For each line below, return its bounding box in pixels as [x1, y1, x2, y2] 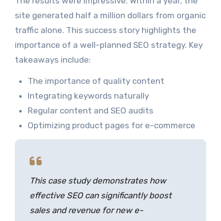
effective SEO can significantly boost [29, 190, 172, 201]
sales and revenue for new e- [29, 205, 143, 216]
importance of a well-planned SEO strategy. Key [14, 40, 203, 50]
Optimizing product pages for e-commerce [27, 120, 195, 131]
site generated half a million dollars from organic [14, 10, 206, 21]
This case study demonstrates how [29, 176, 166, 186]
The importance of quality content [27, 76, 164, 86]
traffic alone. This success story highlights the [14, 25, 196, 36]
